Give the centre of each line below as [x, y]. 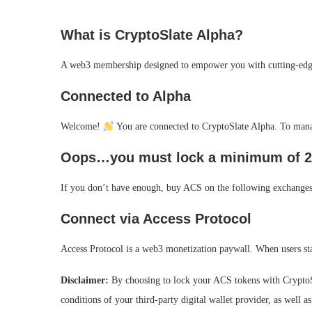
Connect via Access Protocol [156, 219]
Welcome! [82, 127]
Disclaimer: [85, 281]
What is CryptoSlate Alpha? [152, 35]
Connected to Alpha [126, 96]
